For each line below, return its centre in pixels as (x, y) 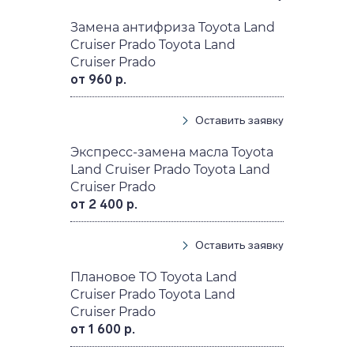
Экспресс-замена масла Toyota (172, 152)
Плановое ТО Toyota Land (154, 277)
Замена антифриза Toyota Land (173, 27)
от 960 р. (99, 79)
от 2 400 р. (104, 204)
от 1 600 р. (103, 329)
